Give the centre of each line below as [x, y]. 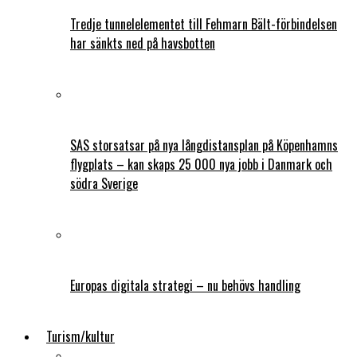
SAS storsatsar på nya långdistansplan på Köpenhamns [204, 145]
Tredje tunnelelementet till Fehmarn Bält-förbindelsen [204, 24]
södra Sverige [104, 183]
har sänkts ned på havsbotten [143, 43]
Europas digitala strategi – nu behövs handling [185, 285]
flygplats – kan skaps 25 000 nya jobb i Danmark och [201, 164]
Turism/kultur [80, 336]
